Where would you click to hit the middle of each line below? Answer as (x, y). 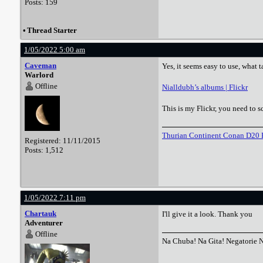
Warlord (39, 75)
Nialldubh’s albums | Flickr (205, 87)
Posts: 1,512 (44, 150)
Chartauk (41, 213)
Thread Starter (52, 30)
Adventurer (44, 223)
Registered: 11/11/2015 (63, 141)
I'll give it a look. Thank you (207, 214)
